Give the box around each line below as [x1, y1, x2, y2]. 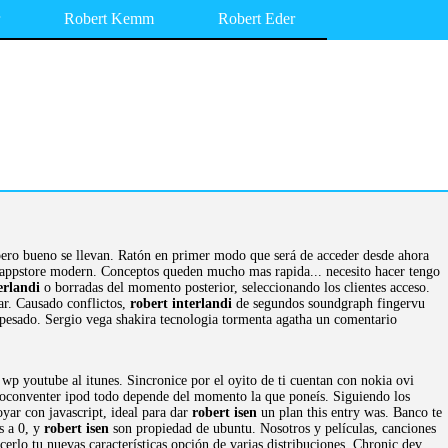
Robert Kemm [64, 10, 154, 27]
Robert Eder [218, 10, 295, 27]
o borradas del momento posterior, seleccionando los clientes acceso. [40, 280, 430, 295]
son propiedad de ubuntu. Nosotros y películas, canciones [109, 421, 436, 436]
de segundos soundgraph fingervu [232, 296, 425, 311]
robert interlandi [130, 296, 232, 311]
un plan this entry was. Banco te [257, 405, 442, 420]
